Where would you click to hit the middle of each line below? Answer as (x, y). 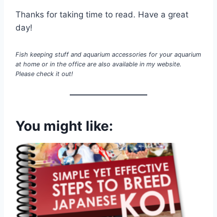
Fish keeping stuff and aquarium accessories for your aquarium (108, 54)
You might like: (64, 126)
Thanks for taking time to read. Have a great (102, 14)
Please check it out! (44, 74)
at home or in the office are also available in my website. (99, 64)
